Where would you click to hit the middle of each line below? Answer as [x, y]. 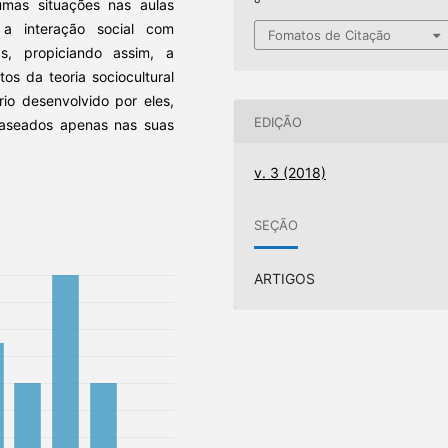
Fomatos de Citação [330, 35]
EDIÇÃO [278, 121]
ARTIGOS [285, 279]
